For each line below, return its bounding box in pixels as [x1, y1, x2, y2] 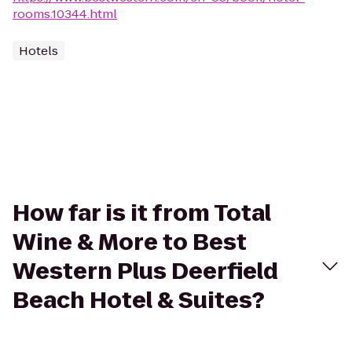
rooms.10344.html [13, 5, 117, 22]
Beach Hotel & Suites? [13, 285, 265, 316]
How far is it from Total [13, 198, 271, 229]
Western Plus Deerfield [13, 256, 278, 287]
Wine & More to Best [13, 227, 247, 258]
